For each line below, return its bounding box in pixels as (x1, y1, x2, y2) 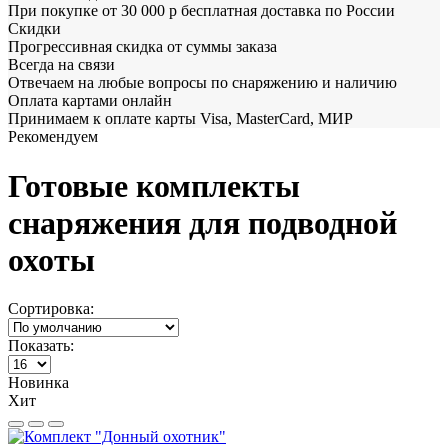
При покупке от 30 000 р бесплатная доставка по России (8, 2, 395, 20)
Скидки (8, 20, 61, 38)
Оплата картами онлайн (8, 92, 172, 110)
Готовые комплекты (8, 167, 300, 204)
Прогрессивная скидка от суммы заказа (8, 38, 277, 56)
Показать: (8, 337, 74, 355)
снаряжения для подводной (8, 204, 397, 241)
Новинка (8, 374, 69, 392)
